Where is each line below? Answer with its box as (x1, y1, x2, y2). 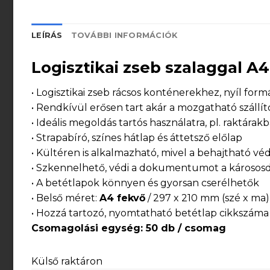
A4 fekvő (99, 192, 145, 204)
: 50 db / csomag (140, 222, 226, 234)
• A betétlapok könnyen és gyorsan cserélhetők (31, 177, 259, 189)
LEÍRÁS (31, 30, 63, 40)
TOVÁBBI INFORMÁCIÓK (71, 30, 178, 40)
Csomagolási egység (31, 222, 140, 234)
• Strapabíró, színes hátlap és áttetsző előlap (31, 131, 242, 143)
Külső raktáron (31, 255, 102, 267)
